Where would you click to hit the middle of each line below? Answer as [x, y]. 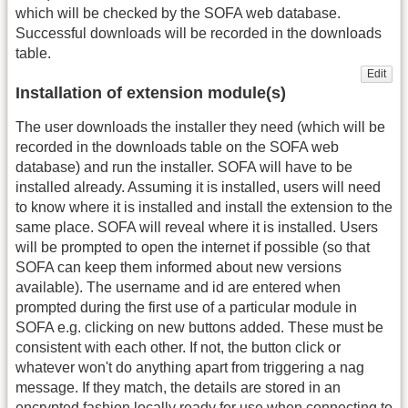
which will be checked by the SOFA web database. [178, 13]
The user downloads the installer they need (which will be [200, 127]
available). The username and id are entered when [178, 287]
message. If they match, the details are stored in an [178, 387]
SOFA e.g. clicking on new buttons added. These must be [199, 327]
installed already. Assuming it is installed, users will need [198, 187]
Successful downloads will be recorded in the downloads [199, 33]
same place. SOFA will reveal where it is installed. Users [197, 227]
